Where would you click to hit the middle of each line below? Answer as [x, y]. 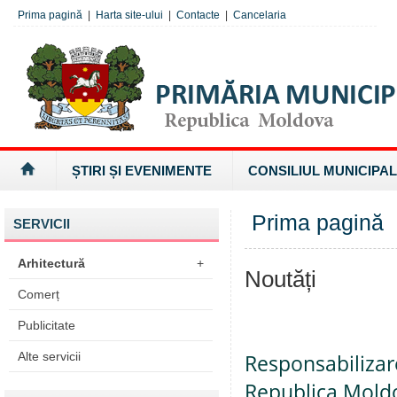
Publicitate [47, 325]
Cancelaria [260, 15]
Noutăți [280, 279]
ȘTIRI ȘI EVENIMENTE [142, 171]
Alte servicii [49, 356]
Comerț [39, 294]
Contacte [198, 15]
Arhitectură [51, 263]
